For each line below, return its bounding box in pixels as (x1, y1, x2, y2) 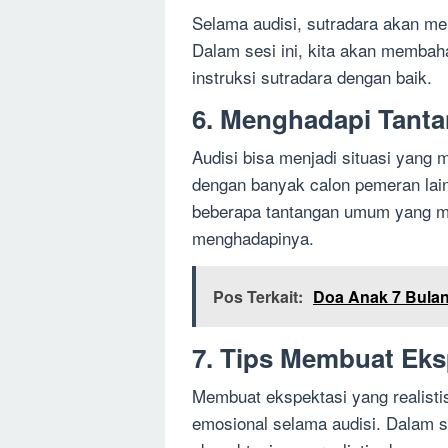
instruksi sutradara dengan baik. (192, 64, 432, 90)
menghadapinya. (192, 225, 314, 251)
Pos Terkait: (213, 285, 303, 309)
